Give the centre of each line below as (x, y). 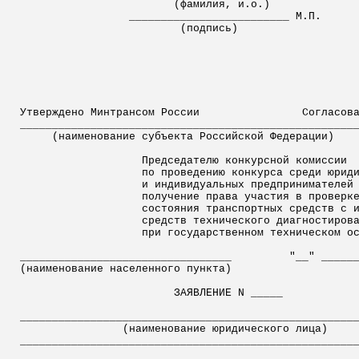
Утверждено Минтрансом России (110, 113)
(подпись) (209, 28)
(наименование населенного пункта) (126, 269)
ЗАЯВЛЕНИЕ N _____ (228, 293)
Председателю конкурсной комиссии (244, 161)
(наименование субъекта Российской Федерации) (193, 137)
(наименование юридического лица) (225, 329)
